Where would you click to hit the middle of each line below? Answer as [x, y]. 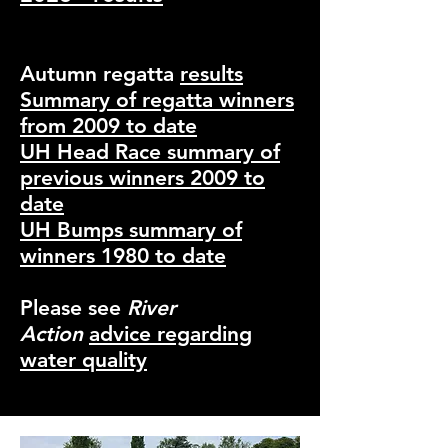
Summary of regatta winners [157, 99]
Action [51, 333]
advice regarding [170, 333]
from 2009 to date [108, 125]
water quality [83, 359]
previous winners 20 [117, 177]
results [211, 73]
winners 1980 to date [123, 255]
